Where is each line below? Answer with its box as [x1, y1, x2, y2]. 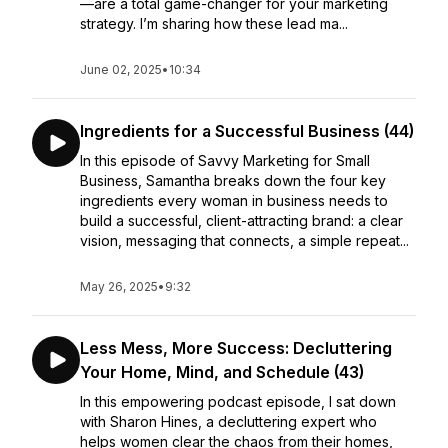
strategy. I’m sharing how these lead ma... [80, 15, 348, 32]
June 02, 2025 [80, 62, 162, 77]
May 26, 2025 [80, 279, 158, 294]
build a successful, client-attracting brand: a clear [80, 212, 403, 229]
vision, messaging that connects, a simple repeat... [80, 232, 409, 249]
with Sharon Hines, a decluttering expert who [80, 413, 377, 430]
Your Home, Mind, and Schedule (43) [80, 362, 364, 382]
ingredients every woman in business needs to [80, 192, 388, 209]
